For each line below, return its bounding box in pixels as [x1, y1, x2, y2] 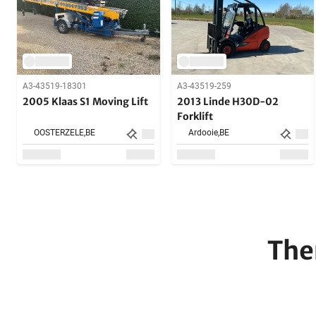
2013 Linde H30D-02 [176, 95, 279, 109]
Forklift [176, 110, 213, 123]
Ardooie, [188, 128, 219, 138]
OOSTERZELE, [34, 128, 85, 138]
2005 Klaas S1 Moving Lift [23, 95, 148, 109]
